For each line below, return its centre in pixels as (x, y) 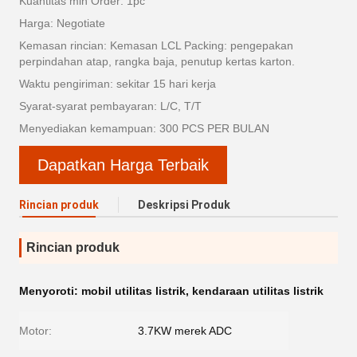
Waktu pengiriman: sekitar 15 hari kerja (118, 84)
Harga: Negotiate (62, 23)
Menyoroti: (50, 291)
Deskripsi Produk (184, 205)
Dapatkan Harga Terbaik (123, 165)
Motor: (35, 331)
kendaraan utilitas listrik (258, 291)
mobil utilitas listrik (133, 291)
